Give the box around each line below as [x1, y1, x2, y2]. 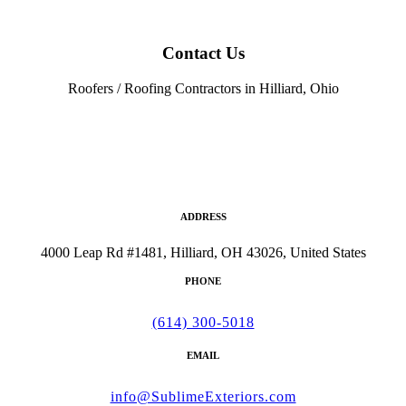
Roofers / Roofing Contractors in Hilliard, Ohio [67, 80, 339, 96]
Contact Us [161, 43, 245, 63]
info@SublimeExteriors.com [110, 388, 296, 404]
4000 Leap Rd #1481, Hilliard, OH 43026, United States [40, 244, 366, 260]
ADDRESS [179, 210, 227, 222]
